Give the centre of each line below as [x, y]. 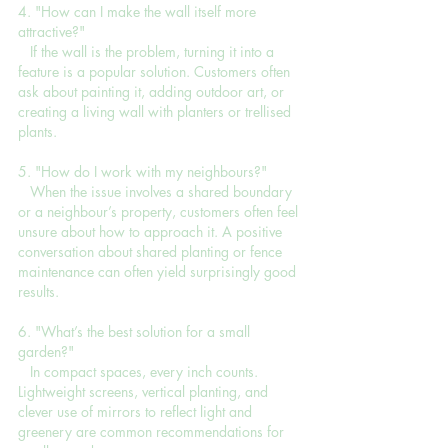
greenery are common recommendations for [153, 431]
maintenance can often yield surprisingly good [159, 271]
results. [38, 291]
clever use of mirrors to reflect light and [137, 411]
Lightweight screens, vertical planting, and [145, 391]
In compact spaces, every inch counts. [140, 371]
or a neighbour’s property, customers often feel [160, 211]
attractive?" [51, 31]
